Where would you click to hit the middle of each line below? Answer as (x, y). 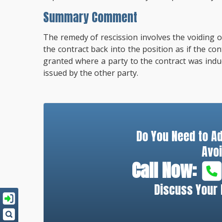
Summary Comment (90, 17)
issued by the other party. (91, 73)
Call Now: (166, 170)
